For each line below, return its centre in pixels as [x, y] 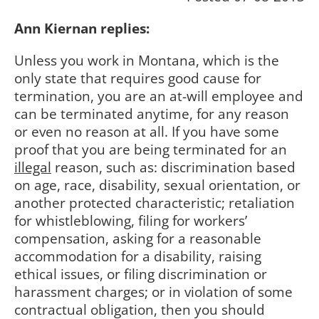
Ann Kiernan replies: [82, 28]
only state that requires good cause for [138, 78]
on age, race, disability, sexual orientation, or [157, 185]
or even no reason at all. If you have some [147, 132]
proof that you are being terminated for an [151, 150]
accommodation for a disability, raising [138, 256]
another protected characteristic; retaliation [155, 203]
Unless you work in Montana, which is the [147, 61]
